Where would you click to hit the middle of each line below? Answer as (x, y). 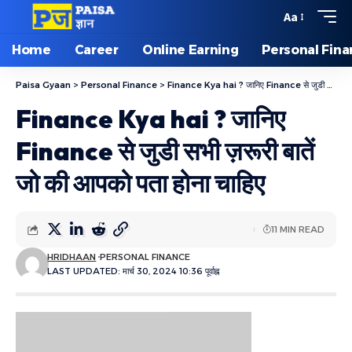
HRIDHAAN (72, 257)
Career (96, 50)
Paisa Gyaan (43, 85)
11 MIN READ (298, 229)
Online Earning (190, 50)
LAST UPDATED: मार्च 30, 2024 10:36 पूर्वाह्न (134, 271)
